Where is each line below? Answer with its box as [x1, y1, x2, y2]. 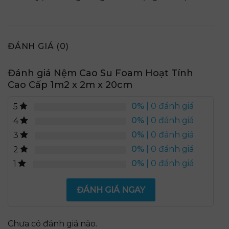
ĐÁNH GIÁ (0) [8, 41, 69, 52]
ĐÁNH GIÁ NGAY [76, 185, 145, 195]
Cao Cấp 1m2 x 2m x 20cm [8, 79, 132, 91]
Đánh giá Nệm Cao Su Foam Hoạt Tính [8, 67, 193, 79]
